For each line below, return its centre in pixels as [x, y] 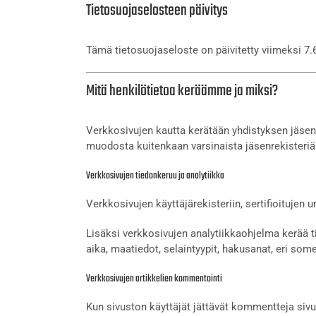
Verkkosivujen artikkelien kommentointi [154, 279]
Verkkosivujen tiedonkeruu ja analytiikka [155, 176]
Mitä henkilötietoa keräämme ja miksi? [182, 91]
